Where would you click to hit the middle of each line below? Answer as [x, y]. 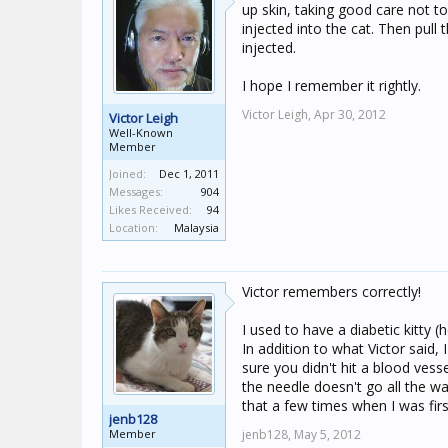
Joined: [127, 173]
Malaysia [196, 227]
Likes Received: [150, 209]
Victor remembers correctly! [331, 291]
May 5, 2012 [327, 434]
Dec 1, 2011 [189, 173]
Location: [133, 227]
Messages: [136, 191]
